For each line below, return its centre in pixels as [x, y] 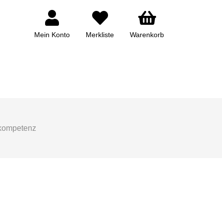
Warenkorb [147, 35]
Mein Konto [52, 35]
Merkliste [100, 35]
